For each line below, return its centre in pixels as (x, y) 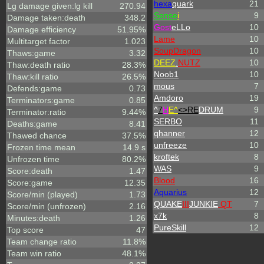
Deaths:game (32, 124)
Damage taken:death (46, 18)
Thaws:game (31, 53)
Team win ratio (34, 253)
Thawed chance (37, 136)
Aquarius (170, 192)
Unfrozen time (33, 159)
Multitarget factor (39, 41)
